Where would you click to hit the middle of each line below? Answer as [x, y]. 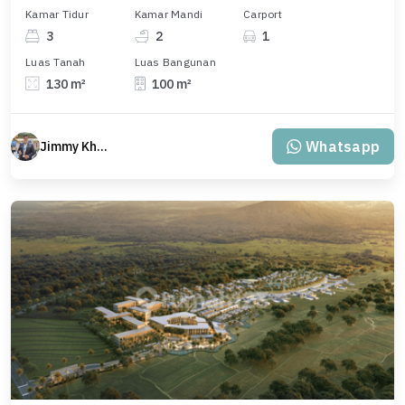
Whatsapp [343, 146]
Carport [263, 14]
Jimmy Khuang [102, 146]
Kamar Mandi [169, 14]
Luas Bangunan [175, 61]
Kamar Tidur [57, 14]
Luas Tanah [56, 61]
